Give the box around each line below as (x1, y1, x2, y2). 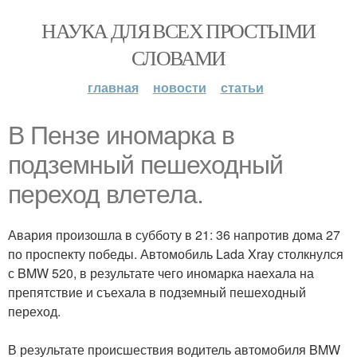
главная (87, 78, 139, 96)
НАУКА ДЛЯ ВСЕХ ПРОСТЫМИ (41, 17, 316, 44)
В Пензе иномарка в (8, 121, 234, 150)
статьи (220, 78, 264, 96)
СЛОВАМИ (131, 44, 226, 71)
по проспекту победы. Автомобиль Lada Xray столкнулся (8, 245, 343, 263)
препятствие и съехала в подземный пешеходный (8, 283, 306, 301)
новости (152, 78, 206, 96)
